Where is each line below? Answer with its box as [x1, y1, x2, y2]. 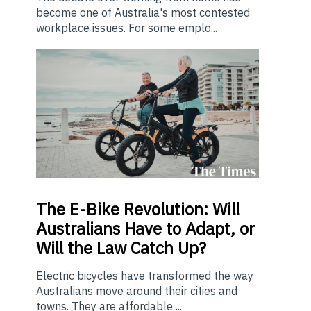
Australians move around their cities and [36, 283, 237, 298]
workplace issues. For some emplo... [36, 20, 217, 35]
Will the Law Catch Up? [36, 236, 206, 259]
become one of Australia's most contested [36, 5, 250, 19]
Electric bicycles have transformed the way [36, 268, 253, 283]
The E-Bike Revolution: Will [36, 197, 239, 220]
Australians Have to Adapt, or [36, 217, 255, 239]
